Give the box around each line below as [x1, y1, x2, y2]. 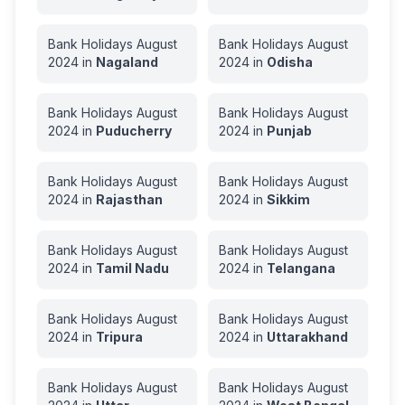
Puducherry [96, 123, 172, 138]
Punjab [267, 123, 312, 138]
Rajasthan [96, 192, 163, 207]
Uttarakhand [267, 329, 348, 344]
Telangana [267, 260, 335, 276]
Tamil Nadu [96, 260, 169, 276]
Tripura [96, 329, 143, 344]
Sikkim [267, 192, 310, 207]
